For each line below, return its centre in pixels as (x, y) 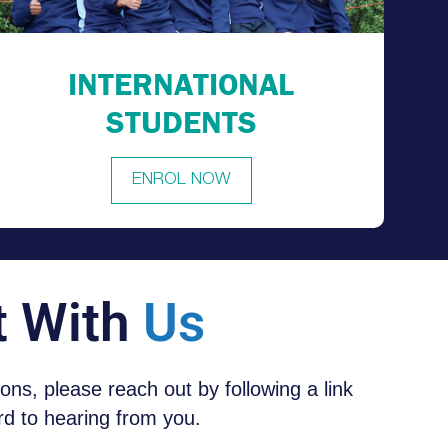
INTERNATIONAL (181, 84)
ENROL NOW (181, 181)
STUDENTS (181, 122)
